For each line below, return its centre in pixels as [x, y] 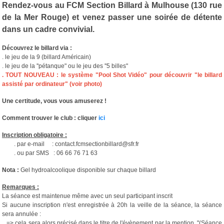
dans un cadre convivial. [48, 29]
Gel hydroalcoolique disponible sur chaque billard [87, 170]
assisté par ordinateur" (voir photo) [52, 84]
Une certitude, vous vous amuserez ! [54, 101]
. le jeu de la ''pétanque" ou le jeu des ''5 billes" [65, 66]
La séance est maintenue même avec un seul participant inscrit [87, 196]
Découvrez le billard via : [37, 48]
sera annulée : [21, 214]
